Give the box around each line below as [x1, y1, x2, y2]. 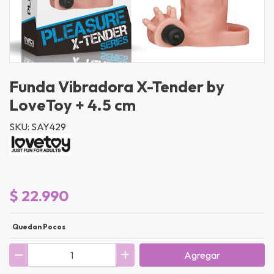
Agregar [184, 248, 220, 261]
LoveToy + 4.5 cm [9, 94, 136, 115]
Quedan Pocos [12, 221, 65, 231]
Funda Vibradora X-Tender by [9, 76, 224, 97]
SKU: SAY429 [9, 120, 66, 133]
